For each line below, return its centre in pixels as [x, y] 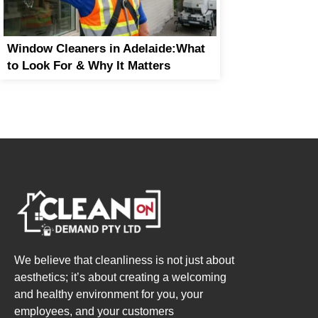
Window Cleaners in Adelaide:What [106, 49]
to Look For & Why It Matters [89, 66]
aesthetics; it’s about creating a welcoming [120, 278]
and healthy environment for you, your [109, 295]
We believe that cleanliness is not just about [124, 261]
